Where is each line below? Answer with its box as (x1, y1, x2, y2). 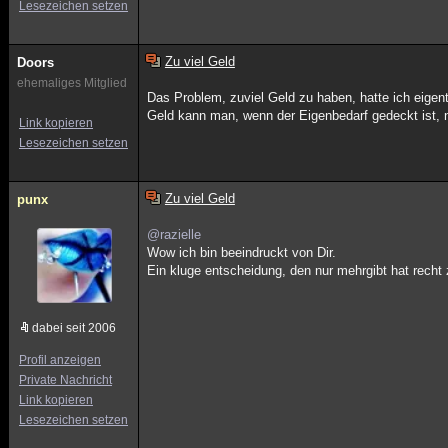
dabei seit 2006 (32, 321, 116, 335)
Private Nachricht (19, 373, 112, 387)
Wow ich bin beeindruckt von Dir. (147, 245, 337, 260)
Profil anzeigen (19, 353, 101, 367)
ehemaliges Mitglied (17, 76, 127, 90)
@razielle (147, 227, 202, 242)
